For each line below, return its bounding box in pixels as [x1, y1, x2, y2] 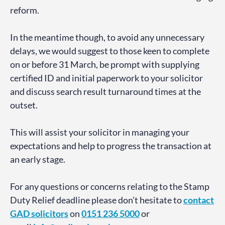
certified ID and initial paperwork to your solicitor [10, 72, 203, 84]
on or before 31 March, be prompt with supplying [10, 59, 199, 70]
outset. [10, 99, 38, 111]
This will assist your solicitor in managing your [10, 127, 189, 138]
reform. [10, 5, 39, 16]
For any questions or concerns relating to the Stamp [10, 181, 209, 192]
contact [183, 194, 214, 206]
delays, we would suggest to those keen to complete [10, 45, 209, 57]
